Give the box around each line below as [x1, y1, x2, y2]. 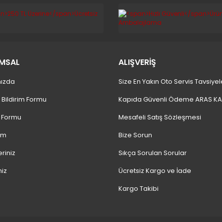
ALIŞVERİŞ [118, 56, 156, 68]
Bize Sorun [118, 130, 152, 140]
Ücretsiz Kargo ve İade [118, 166, 191, 175]
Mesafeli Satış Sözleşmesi [118, 112, 201, 122]
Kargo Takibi [118, 184, 159, 193]
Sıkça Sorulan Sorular [118, 148, 187, 158]
